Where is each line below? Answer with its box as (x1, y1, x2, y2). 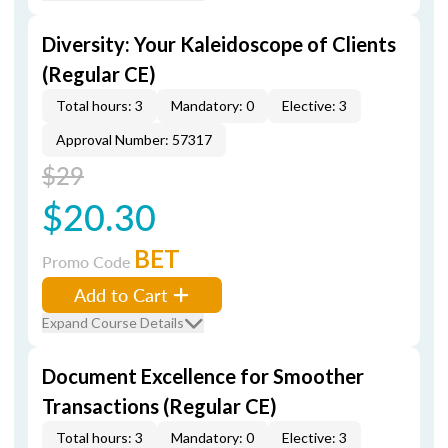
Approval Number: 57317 (56, 131, 212, 148)
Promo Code (42, 250, 134, 273)
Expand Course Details (42, 314, 184, 331)
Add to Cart (74, 282, 168, 307)
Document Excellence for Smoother (42, 364, 364, 388)
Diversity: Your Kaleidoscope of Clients (42, 32, 396, 56)
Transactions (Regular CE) (42, 394, 277, 418)
